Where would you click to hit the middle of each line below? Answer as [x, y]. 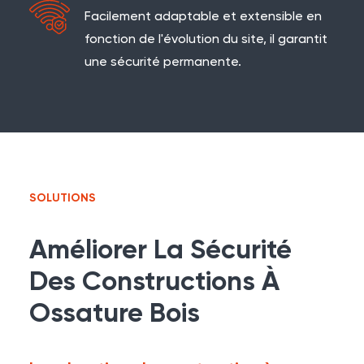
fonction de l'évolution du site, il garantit [206, 40]
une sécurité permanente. [163, 63]
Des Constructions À [154, 283]
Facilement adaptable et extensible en [203, 17]
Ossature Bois [115, 314]
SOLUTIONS [63, 198]
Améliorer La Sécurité [160, 251]
